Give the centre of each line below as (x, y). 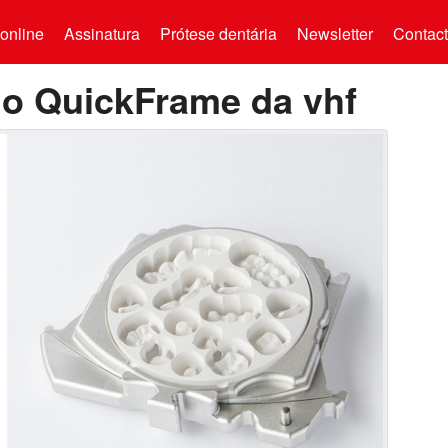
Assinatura (101, 33)
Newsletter (334, 33)
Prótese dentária (218, 33)
